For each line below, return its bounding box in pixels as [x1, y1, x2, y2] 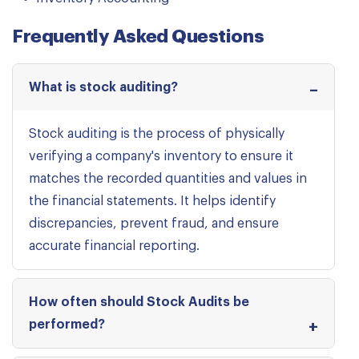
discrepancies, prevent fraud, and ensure [29, 217, 279, 230]
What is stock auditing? [29, 81, 178, 94]
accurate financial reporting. [29, 240, 200, 252]
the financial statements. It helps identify [29, 195, 276, 208]
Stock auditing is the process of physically [29, 127, 284, 140]
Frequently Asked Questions [12, 27, 264, 46]
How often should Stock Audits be [29, 296, 249, 309]
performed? [29, 318, 105, 331]
